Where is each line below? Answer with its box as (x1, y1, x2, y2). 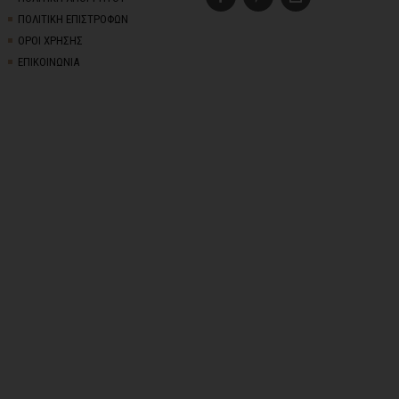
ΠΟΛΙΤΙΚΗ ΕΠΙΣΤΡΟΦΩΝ (18, 12, 129, 27)
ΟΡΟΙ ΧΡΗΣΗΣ (18, 34, 84, 48)
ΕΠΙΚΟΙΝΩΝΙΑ (18, 55, 80, 69)
